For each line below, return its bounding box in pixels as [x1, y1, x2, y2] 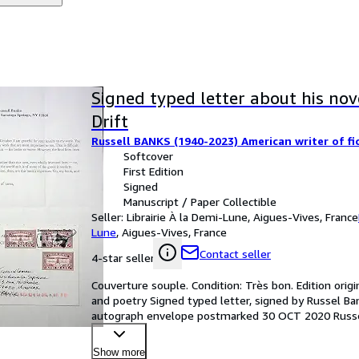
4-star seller [91, 251, 155, 264]
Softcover [123, 149, 173, 163]
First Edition [123, 164, 184, 178]
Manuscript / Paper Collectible [123, 195, 276, 208]
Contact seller [200, 247, 271, 260]
